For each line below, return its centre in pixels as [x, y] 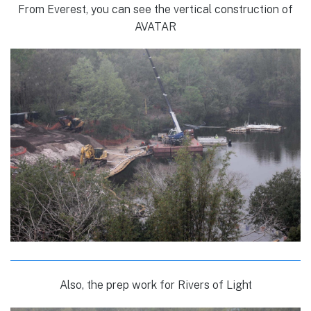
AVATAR [155, 26]
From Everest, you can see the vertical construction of [155, 9]
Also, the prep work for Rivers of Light [155, 285]
